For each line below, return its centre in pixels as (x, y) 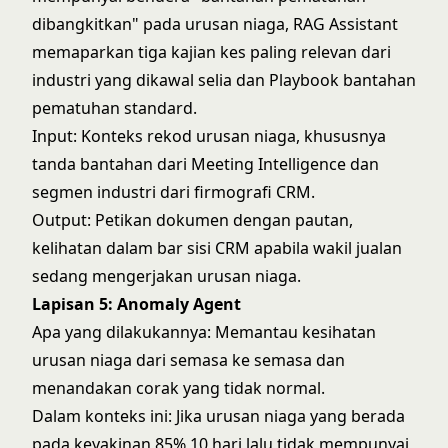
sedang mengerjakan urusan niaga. (166, 276)
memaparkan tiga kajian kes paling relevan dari (211, 52)
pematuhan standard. (114, 108)
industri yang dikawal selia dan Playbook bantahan (224, 80)
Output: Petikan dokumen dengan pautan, (192, 220)
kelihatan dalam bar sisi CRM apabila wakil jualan (217, 248)
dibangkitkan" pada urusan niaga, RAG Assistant (215, 24)
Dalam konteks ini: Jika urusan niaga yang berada (218, 416)
